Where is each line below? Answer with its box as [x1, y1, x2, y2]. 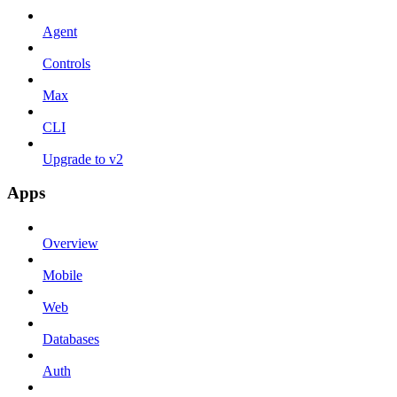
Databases [43, 331, 99, 347]
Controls [43, 55, 90, 71]
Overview [43, 236, 98, 252]
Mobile [43, 268, 82, 284]
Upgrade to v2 [43, 151, 123, 167]
